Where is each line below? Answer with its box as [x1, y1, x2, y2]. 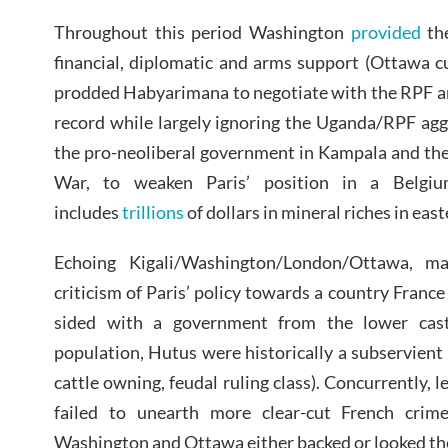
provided [350, 20, 421, 43]
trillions [122, 200, 184, 223]
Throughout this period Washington [54, 20, 351, 43]
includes [54, 200, 122, 223]
